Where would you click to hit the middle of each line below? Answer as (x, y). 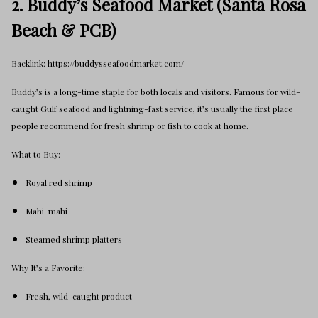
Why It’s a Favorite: (48, 268)
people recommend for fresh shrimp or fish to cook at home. (130, 126)
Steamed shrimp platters (74, 239)
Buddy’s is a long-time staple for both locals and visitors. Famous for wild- (156, 92)
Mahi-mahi (46, 211)
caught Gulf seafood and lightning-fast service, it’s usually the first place (152, 109)
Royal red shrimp (59, 182)
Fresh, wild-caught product (79, 296)
